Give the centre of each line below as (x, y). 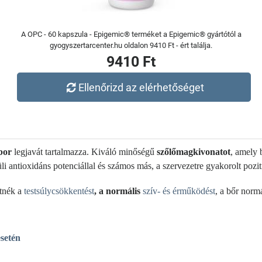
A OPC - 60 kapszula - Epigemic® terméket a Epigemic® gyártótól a (131, 34)
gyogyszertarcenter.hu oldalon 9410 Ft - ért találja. (131, 45)
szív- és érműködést (179, 191)
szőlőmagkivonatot (194, 152)
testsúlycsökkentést (59, 191)
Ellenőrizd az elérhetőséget (142, 87)
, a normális (118, 191)
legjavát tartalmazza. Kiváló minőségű (84, 152)
